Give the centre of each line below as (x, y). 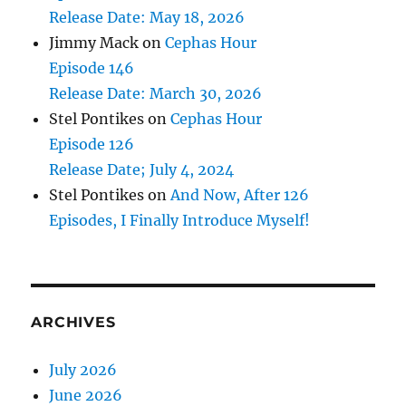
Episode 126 (92, 144)
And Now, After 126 (240, 195)
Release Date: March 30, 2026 (156, 93)
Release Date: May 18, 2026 (147, 17)
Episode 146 (92, 68)
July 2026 (83, 370)
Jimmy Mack (94, 43)
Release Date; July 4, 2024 (142, 169)
